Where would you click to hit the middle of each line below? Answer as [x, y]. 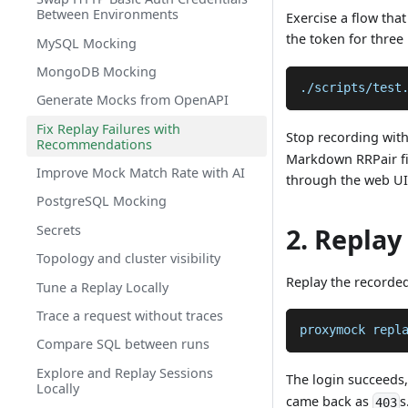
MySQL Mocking [86, 43]
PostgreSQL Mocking [101, 201]
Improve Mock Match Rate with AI [140, 173]
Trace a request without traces [129, 315]
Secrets [58, 229]
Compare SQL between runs [122, 344]
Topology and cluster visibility [128, 259]
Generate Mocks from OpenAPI [132, 100]
